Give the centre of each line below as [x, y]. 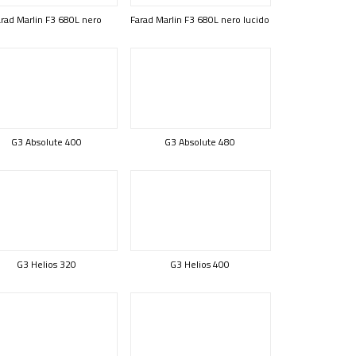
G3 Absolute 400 [46, 142]
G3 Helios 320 [46, 264]
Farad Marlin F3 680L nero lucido [199, 19]
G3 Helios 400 [199, 264]
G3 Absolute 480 [199, 142]
